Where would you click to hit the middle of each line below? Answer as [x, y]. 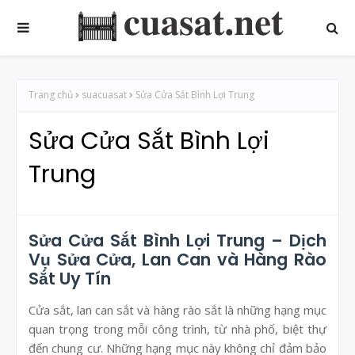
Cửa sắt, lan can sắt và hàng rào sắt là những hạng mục [177, 309]
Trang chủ [51, 95]
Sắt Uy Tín [70, 278]
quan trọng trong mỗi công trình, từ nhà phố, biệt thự [177, 328]
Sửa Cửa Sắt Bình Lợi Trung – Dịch [177, 240]
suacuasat [104, 95]
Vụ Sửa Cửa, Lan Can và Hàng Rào [177, 259]
